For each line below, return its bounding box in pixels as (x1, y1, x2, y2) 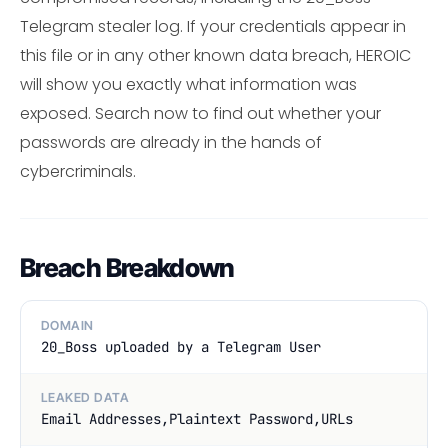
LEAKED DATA (41, 390, 130, 406)
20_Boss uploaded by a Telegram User (41, 337, 321, 356)
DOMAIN (41, 317, 94, 333)
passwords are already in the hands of (20, 131, 322, 155)
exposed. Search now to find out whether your (20, 102, 381, 126)
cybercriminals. (20, 160, 136, 184)
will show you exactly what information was (20, 73, 357, 97)
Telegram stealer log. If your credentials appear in (20, 15, 406, 39)
